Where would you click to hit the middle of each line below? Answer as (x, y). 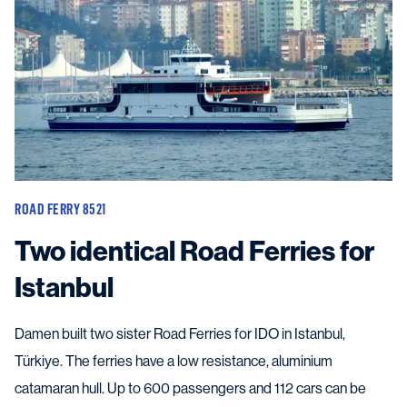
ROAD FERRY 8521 (61, 209)
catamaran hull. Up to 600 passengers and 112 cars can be (190, 389)
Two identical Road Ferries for (194, 252)
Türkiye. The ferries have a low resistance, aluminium (174, 362)
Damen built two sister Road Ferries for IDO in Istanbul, (180, 334)
